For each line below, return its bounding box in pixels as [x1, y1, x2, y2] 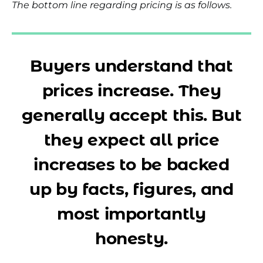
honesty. [95, 228, 168, 248]
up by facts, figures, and [29, 179, 234, 199]
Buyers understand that [30, 56, 233, 76]
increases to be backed [33, 154, 230, 174]
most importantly [57, 204, 206, 224]
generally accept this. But [21, 105, 242, 125]
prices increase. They [42, 80, 221, 100]
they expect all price [43, 130, 220, 150]
